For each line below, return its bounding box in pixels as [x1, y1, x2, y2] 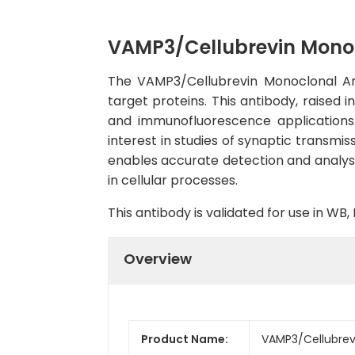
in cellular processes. [108, 171, 238, 189]
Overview [124, 248, 192, 269]
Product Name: [141, 330, 228, 347]
